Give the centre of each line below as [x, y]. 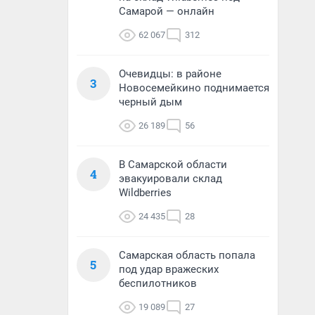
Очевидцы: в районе [170, 74]
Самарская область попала [187, 255]
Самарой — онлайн [167, 11]
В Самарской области [173, 165]
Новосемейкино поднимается [194, 88]
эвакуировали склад [171, 179]
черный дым [150, 102]
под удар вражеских [169, 269]
